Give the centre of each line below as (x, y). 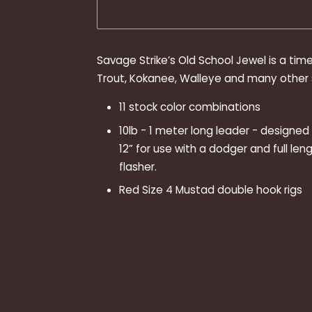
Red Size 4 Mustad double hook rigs (210, 190)
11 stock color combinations (189, 107)
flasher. (138, 166)
